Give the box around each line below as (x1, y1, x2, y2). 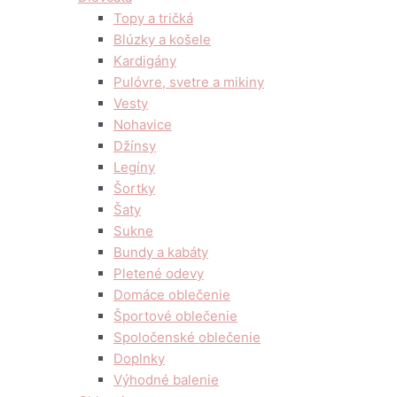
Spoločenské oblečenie (113, 329, 261, 346)
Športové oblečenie (113, 307, 237, 324)
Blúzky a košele (113, 31, 211, 48)
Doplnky (113, 350, 165, 367)
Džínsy (113, 137, 156, 154)
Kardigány (113, 52, 176, 69)
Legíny (113, 159, 155, 175)
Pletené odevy (113, 265, 204, 282)
